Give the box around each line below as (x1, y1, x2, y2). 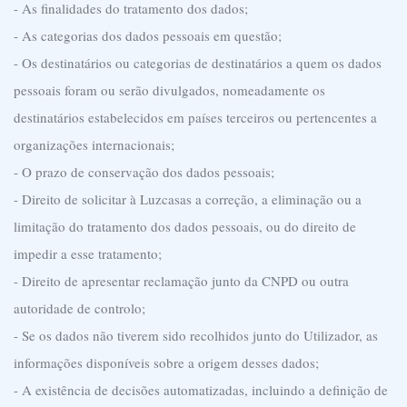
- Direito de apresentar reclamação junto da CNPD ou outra (14, 272, 349, 290)
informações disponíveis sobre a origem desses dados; (14, 353, 319, 372)
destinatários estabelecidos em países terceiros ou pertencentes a (14, 108, 377, 126)
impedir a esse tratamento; (14, 244, 162, 263)
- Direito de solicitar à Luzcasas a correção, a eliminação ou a (14, 190, 362, 208)
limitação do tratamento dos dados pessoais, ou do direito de (14, 217, 356, 235)
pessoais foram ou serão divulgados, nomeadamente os (14, 81, 325, 99)
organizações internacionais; (14, 135, 174, 154)
